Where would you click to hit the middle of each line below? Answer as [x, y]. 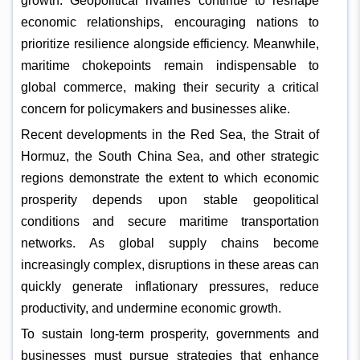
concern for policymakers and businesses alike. [155, 108]
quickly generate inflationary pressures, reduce [170, 286]
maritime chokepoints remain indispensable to [170, 65]
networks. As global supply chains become [170, 243]
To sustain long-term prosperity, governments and [170, 333]
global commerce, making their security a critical [170, 87]
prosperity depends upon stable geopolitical [170, 199]
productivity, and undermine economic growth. [151, 308]
